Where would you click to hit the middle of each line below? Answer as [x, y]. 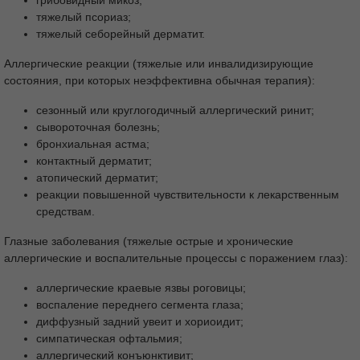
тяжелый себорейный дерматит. [121, 33]
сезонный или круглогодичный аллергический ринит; [175, 110]
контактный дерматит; [94, 160]
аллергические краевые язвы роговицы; [141, 287]
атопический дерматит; [97, 177]
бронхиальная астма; [93, 143]
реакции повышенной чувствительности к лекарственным [188, 194]
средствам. [65, 211]
